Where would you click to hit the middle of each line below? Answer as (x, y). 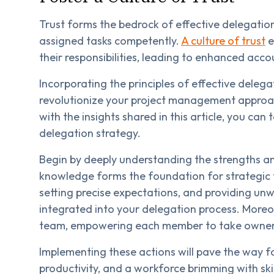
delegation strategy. (90, 133)
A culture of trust (223, 40)
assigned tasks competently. (110, 40)
